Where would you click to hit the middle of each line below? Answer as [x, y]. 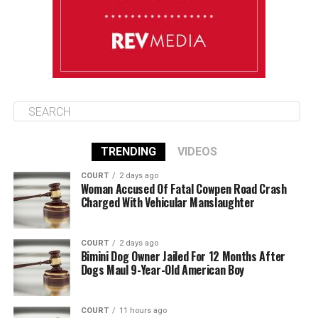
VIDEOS [197, 152]
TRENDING [128, 152]
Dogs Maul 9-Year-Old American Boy [163, 270]
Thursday [52, 13]
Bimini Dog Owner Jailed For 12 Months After [183, 256]
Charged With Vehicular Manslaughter [168, 202]
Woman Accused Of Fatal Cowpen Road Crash [183, 189]
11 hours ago [143, 311]
